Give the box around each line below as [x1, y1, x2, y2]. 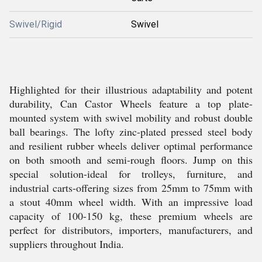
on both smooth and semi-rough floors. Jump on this [9, 153, 253, 167]
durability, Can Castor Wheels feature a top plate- [9, 96, 253, 111]
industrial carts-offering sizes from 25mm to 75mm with [9, 181, 253, 195]
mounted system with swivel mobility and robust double [9, 111, 253, 125]
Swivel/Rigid [9, 19, 62, 30]
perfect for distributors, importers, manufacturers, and [9, 223, 253, 237]
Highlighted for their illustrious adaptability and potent [9, 82, 253, 96]
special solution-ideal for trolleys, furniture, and [9, 167, 253, 181]
